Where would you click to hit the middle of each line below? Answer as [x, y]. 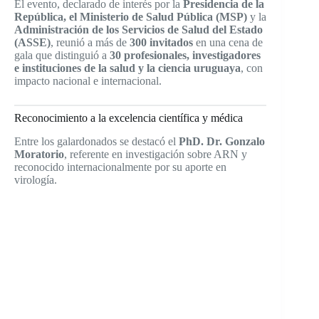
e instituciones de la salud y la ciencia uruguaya [127, 68]
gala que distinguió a [62, 55]
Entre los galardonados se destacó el [96, 141]
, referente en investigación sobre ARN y [156, 154]
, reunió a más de [90, 42]
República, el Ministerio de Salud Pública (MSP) [131, 17]
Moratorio [39, 154]
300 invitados [161, 42]
